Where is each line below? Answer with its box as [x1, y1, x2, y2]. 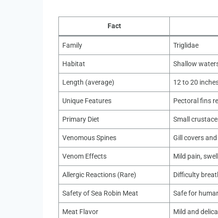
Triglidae [173, 41, 199, 50]
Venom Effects [62, 152, 107, 161]
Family [62, 41, 83, 50]
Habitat [62, 60, 86, 69]
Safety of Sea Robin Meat [62, 189, 139, 198]
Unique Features [62, 97, 112, 106]
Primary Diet [62, 115, 100, 124]
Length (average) [62, 78, 115, 87]
